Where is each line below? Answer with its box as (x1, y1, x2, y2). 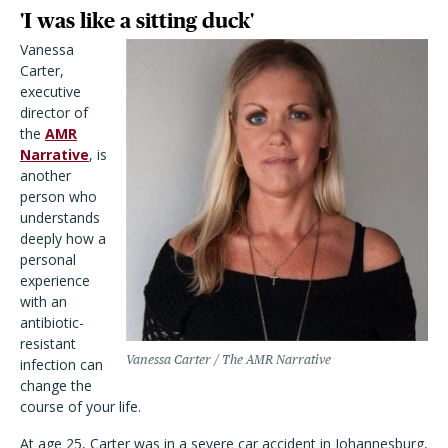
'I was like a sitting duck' (20, 9, 254, 33)
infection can (20, 355, 103, 375)
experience (20, 271, 90, 291)
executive (20, 82, 81, 102)
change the (20, 376, 92, 396)
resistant (20, 334, 76, 354)
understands (20, 208, 100, 228)
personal (20, 250, 76, 270)
